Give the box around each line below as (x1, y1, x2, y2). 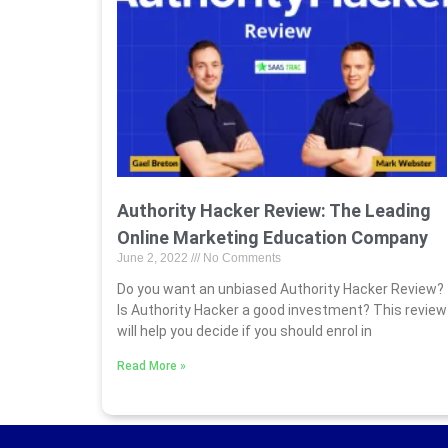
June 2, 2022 (117, 250, 191, 265)
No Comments (200, 250, 281, 265)
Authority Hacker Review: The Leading (117, 199, 431, 221)
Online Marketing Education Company (117, 226, 428, 248)
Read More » (117, 358, 186, 373)
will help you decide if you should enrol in (117, 322, 372, 339)
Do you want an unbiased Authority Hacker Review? (117, 280, 444, 297)
